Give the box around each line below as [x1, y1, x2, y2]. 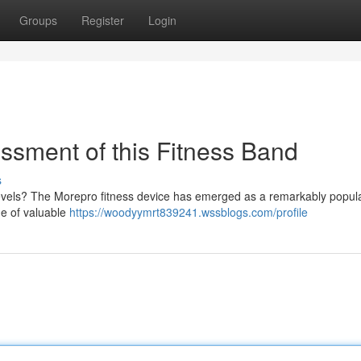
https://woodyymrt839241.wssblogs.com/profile [69, 204, 308, 220]
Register [81, 12, 124, 28]
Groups [19, 12, 57, 28]
